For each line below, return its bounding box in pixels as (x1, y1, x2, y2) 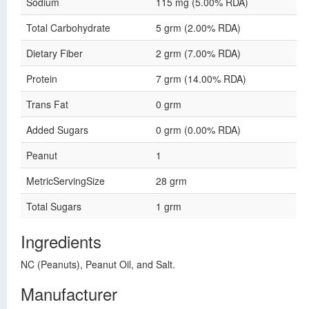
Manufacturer (21, 281, 117, 306)
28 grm (156, 174, 187, 188)
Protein (26, 72, 57, 86)
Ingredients (21, 229, 101, 253)
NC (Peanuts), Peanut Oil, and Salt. (21, 257, 175, 271)
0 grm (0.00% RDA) (156, 123, 241, 137)
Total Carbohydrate (26, 21, 110, 34)
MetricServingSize (26, 174, 105, 188)
